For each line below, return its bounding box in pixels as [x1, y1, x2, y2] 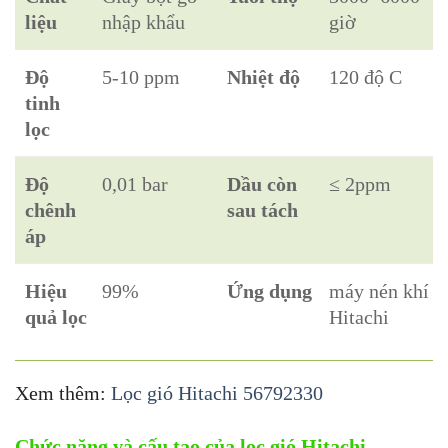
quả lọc [25, 306, 87, 329]
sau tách [227, 199, 299, 222]
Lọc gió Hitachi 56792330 [111, 382, 323, 405]
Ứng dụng [227, 280, 313, 303]
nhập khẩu [102, 11, 186, 34]
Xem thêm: [15, 382, 111, 405]
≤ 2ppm [329, 173, 392, 196]
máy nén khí [329, 280, 430, 303]
